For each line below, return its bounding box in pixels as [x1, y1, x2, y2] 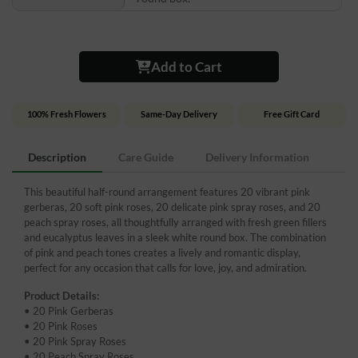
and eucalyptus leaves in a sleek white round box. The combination [24, 230, 326, 244]
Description [28, 149, 86, 164]
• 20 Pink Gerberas [24, 304, 113, 317]
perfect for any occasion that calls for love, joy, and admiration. [24, 261, 307, 274]
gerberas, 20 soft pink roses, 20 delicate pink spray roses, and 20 [24, 200, 320, 213]
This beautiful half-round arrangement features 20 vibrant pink [24, 185, 310, 198]
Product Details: [24, 288, 99, 302]
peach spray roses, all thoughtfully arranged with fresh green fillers [24, 215, 327, 229]
